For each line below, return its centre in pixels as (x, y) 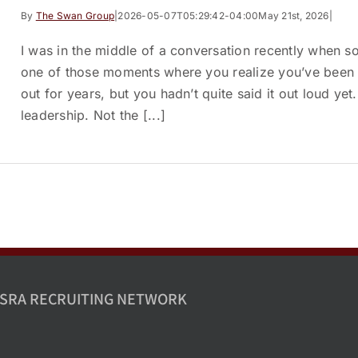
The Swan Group (75, 16)
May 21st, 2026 (294, 16)
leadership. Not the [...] (93, 115)
